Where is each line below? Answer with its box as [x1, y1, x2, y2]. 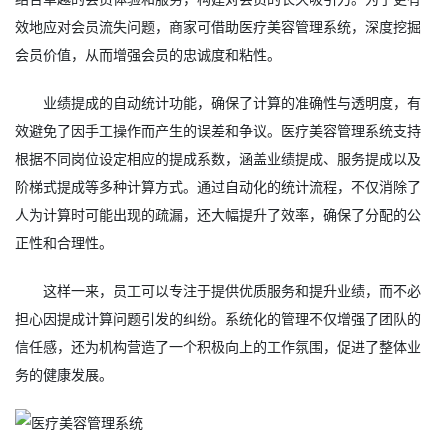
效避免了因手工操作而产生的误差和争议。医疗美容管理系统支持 [15, 121, 421, 140]
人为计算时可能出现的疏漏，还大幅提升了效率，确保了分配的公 [15, 205, 421, 224]
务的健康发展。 [15, 365, 113, 384]
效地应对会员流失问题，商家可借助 [15, 17, 239, 36]
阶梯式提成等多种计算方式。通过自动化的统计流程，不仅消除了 [15, 177, 421, 196]
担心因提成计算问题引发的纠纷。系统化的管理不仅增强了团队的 [15, 309, 421, 328]
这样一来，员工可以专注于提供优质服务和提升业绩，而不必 [43, 281, 422, 300]
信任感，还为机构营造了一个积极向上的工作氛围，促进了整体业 [15, 337, 421, 356]
